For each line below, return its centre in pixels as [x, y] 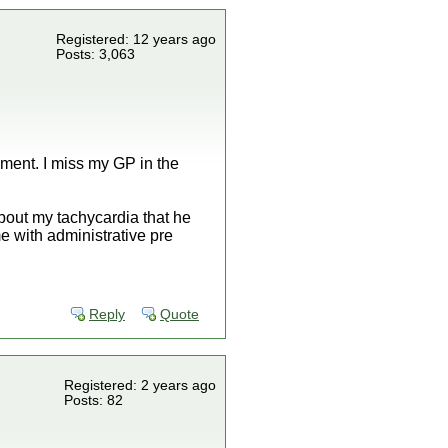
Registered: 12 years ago [136, 39]
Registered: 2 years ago [140, 385]
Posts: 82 [93, 400]
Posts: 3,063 [95, 54]
